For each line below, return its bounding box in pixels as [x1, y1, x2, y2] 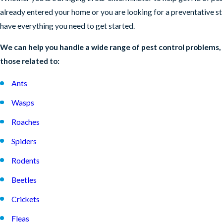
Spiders [11, 137, 37, 146]
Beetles [11, 175, 37, 184]
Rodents [11, 156, 40, 165]
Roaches [11, 117, 40, 127]
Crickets [11, 194, 40, 204]
